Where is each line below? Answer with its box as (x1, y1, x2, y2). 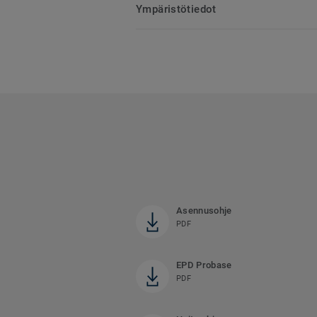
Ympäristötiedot (136, 3, 217, 16)
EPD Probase (176, 260, 232, 271)
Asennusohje (176, 205, 232, 217)
